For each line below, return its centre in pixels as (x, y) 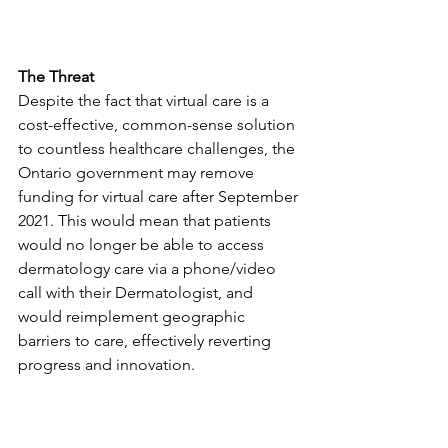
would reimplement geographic (133, 316)
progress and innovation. (108, 364)
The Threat (56, 76)
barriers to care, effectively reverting (146, 340)
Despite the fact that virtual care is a (145, 100)
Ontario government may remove (138, 172)
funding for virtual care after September (160, 196)
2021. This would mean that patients (146, 220)
